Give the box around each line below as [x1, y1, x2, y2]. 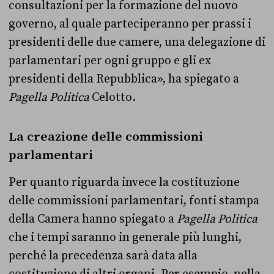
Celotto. [89, 90, 136, 105]
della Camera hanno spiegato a [9, 212, 177, 227]
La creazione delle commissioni [9, 129, 203, 146]
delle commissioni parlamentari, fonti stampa [9, 193, 259, 209]
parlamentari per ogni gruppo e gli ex [9, 53, 211, 68]
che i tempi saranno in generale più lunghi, [9, 230, 242, 245]
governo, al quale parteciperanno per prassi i [9, 17, 251, 32]
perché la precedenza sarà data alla [9, 248, 198, 264]
